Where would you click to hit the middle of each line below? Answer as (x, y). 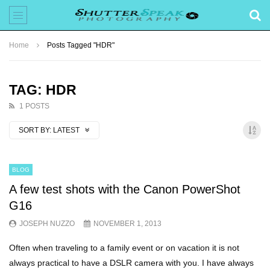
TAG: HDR (43, 90)
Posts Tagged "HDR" (81, 45)
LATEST (67, 130)
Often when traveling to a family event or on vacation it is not (124, 247)
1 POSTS (34, 106)
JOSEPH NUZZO (47, 223)
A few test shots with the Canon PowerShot (125, 189)
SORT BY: (35, 130)
